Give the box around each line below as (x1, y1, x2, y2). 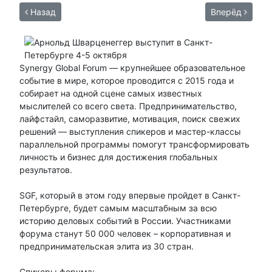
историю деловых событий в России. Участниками (19, 215, 231, 226)
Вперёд (211, 6, 244, 17)
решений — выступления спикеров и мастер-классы (19, 126, 241, 137)
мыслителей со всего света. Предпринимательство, (19, 100, 237, 111)
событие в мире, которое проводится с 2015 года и (19, 75, 234, 86)
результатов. (19, 164, 72, 175)
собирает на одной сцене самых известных (19, 87, 202, 98)
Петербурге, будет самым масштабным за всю (19, 202, 217, 213)
